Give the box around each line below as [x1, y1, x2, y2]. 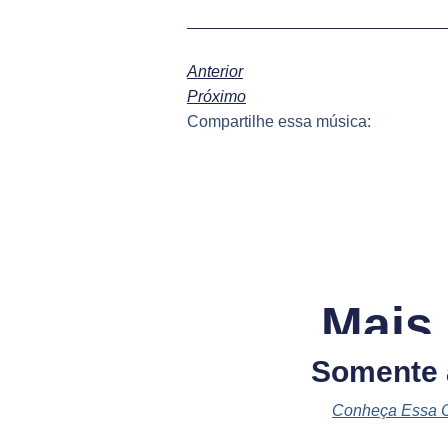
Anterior [187, 62, 243, 80]
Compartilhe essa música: [187, 112, 371, 130]
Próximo [187, 87, 246, 105]
